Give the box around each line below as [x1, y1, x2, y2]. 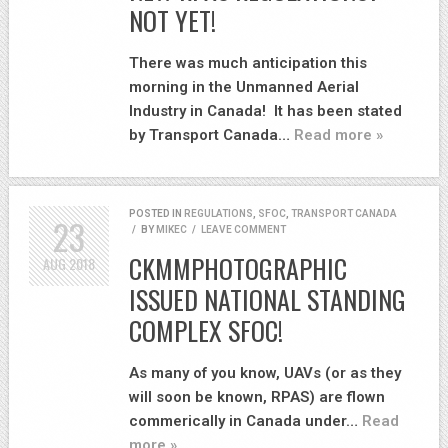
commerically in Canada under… [129, 412, 362, 431]
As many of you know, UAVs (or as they [129, 364, 401, 383]
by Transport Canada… [129, 126, 294, 145]
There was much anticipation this [129, 54, 367, 73]
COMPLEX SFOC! [129, 311, 283, 351]
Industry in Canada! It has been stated [129, 102, 402, 121]
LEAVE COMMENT [201, 224, 286, 236]
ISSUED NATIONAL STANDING [129, 280, 406, 320]
